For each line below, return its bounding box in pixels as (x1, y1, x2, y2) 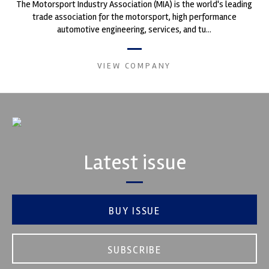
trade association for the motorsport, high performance (32, 11, 237, 22)
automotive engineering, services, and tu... (57, 23, 211, 35)
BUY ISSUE (109, 204, 160, 217)
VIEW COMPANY (97, 60, 172, 71)
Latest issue (83, 149, 186, 175)
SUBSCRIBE (107, 243, 162, 256)
